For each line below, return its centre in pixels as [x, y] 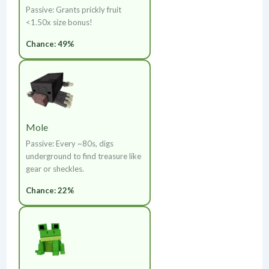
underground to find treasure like [83, 156]
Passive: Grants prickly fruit [73, 10]
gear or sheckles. [55, 169]
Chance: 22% [50, 191]
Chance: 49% [50, 44]
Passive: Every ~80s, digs [69, 144]
